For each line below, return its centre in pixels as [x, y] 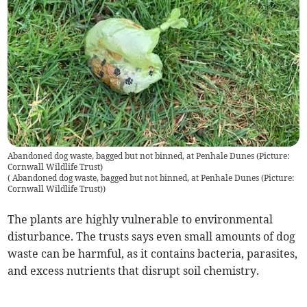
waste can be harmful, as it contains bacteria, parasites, [153, 253]
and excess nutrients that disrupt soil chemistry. [134, 270]
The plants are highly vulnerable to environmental [140, 219]
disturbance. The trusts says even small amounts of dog [152, 236]
